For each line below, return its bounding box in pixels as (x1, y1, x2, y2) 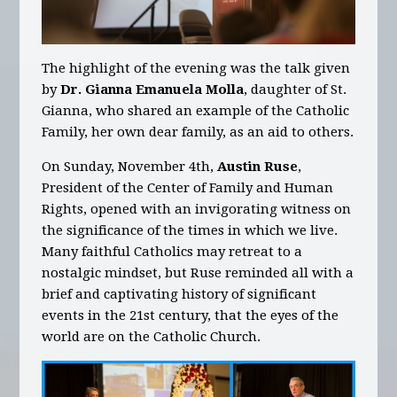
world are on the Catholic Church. (42, 329, 261, 345)
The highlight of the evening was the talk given (42, 60, 351, 76)
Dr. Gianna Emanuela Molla (60, 82, 245, 97)
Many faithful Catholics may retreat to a (42, 244, 303, 260)
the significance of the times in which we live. (42, 222, 339, 238)
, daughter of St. (244, 82, 347, 97)
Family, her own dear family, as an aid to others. (42, 124, 354, 140)
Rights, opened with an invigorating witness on (42, 201, 352, 217)
